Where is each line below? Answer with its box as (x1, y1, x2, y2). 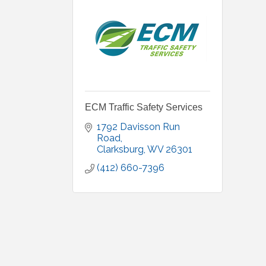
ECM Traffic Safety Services (85, 102, 202, 113)
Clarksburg (97, 144, 144, 156)
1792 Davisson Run (97, 121, 180, 133)
